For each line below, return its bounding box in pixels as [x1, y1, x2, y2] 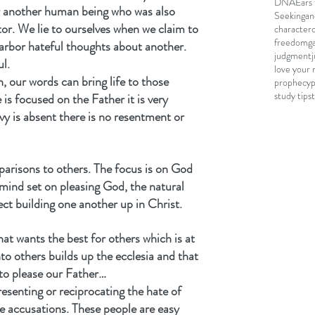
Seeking [274, 8, 305, 22]
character [274, 21, 311, 36]
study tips [274, 88, 311, 103]
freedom [274, 34, 308, 49]
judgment [274, 48, 311, 63]
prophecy [274, 75, 311, 89]
